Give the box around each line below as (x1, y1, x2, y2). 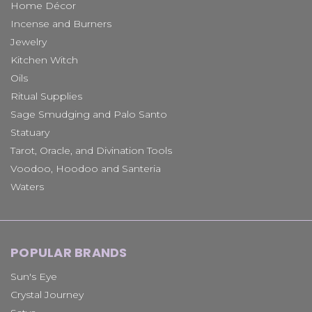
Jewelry (10, 36, 47, 49)
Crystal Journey (10, 288, 84, 302)
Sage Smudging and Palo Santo (10, 108, 167, 121)
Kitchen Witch (10, 54, 78, 67)
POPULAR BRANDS (10, 244, 127, 262)
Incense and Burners (10, 17, 111, 31)
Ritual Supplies (10, 90, 82, 103)
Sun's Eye (10, 270, 57, 283)
